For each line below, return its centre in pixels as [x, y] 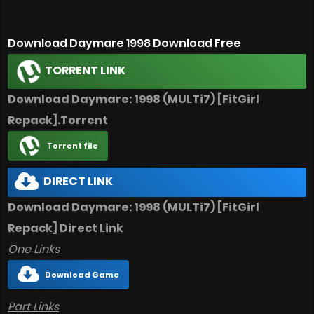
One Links [34, 250]
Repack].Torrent [58, 121]
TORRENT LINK [84, 71]
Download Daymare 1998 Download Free [124, 43]
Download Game [82, 275]
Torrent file [73, 146]
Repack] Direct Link [66, 228]
